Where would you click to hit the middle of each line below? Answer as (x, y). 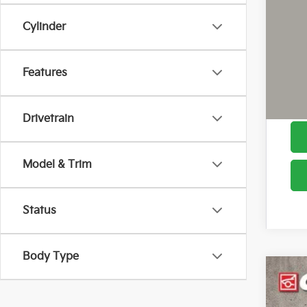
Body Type (51, 256)
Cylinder (44, 27)
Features (45, 73)
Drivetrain (48, 119)
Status (39, 210)
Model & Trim (57, 164)
